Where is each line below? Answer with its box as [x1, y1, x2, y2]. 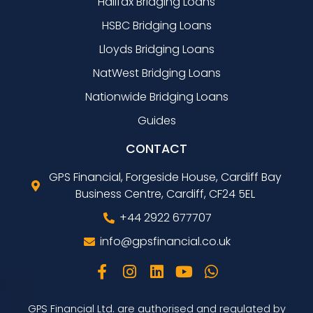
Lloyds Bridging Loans [99, 41, 214, 57]
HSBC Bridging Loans [101, 17, 212, 34]
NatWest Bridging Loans [92, 64, 221, 81]
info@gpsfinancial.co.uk [100, 233, 231, 249]
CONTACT [126, 140, 187, 157]
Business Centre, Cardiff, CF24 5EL [75, 185, 255, 202]
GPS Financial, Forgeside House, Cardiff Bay [49, 168, 282, 185]
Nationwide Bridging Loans [85, 88, 228, 105]
